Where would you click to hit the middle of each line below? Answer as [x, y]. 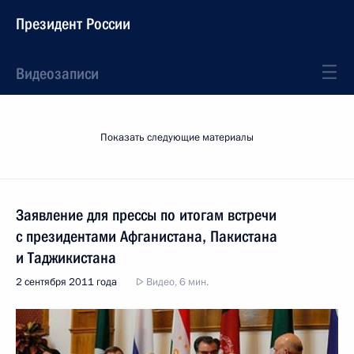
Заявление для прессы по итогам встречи [146, 215]
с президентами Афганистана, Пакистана [147, 236]
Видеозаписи [57, 73]
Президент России [73, 24]
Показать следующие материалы [177, 137]
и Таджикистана [66, 258]
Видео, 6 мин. [176, 282]
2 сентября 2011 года [66, 282]
